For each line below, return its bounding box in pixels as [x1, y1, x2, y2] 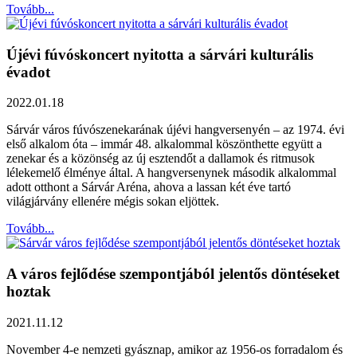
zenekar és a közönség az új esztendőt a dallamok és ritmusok [6, 151, 315, 166]
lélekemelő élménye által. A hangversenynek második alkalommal [6, 166, 336, 180]
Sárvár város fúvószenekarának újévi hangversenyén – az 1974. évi [6, 123, 344, 137]
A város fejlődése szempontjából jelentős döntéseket [6, 265, 339, 283]
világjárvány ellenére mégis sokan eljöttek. [6, 194, 219, 209]
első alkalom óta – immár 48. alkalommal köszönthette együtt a [6, 137, 322, 151]
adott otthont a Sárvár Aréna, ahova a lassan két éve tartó [6, 180, 291, 194]
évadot [6, 63, 50, 80]
